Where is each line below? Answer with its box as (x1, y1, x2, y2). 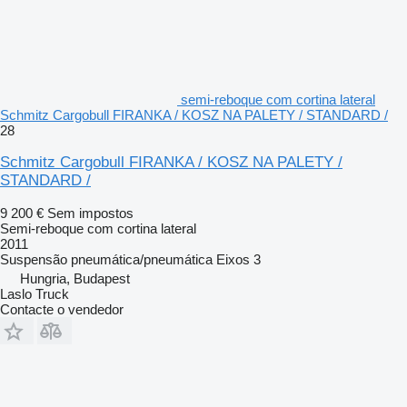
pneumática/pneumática (71, 252, 213, 268)
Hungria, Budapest (20, 271, 130, 287)
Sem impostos (47, 205, 134, 222)
